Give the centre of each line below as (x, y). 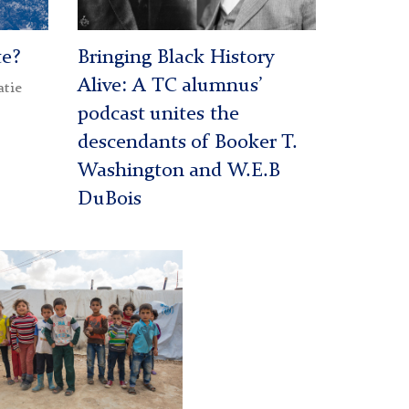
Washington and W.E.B (179, 172)
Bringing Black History (176, 58)
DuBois (110, 200)
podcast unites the (158, 115)
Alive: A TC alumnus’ (170, 87)
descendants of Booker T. (188, 143)
